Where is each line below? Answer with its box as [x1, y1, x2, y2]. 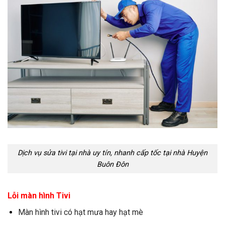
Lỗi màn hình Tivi [8, 190, 70, 200]
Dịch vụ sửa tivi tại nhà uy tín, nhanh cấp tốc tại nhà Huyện [18, 148, 207, 157]
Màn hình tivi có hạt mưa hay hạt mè [18, 207, 143, 217]
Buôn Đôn [96, 160, 129, 169]
